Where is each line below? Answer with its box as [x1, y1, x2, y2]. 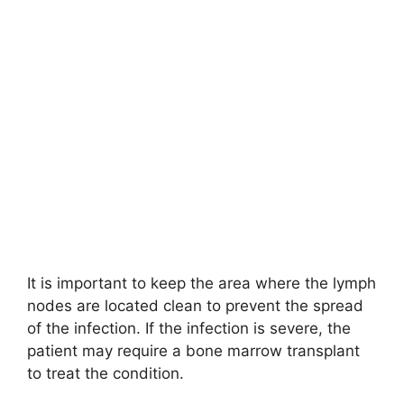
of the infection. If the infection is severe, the [27, 318, 351, 337]
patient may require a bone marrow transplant [27, 341, 360, 360]
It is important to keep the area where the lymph [27, 273, 376, 292]
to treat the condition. [27, 363, 184, 382]
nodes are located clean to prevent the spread [27, 296, 363, 315]
